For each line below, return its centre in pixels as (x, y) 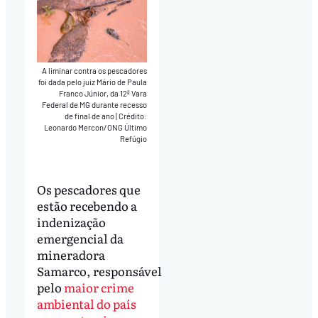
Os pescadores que (88, 190)
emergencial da (80, 238)
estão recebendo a (87, 206)
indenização (71, 222)
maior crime (99, 287)
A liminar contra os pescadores (95, 71)
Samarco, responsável (99, 271)
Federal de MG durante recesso (95, 105)
